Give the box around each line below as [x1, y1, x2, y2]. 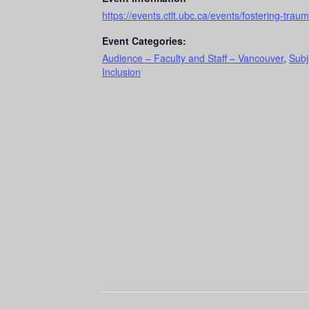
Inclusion [102, 64, 141, 79]
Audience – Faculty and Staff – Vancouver [102, 50, 283, 65]
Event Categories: [102, 33, 186, 48]
